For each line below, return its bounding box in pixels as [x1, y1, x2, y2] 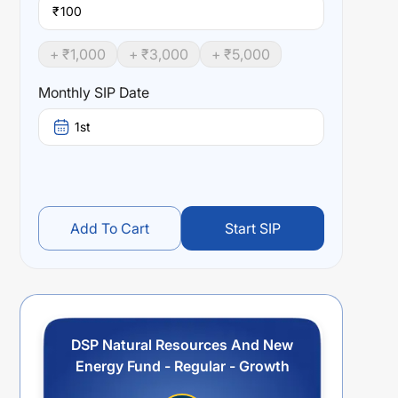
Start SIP [225, 219, 281, 237]
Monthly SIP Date [38, 84, 149, 101]
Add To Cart [70, 219, 149, 237]
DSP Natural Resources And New [71, 336, 293, 354]
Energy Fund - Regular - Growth [75, 357, 290, 375]
